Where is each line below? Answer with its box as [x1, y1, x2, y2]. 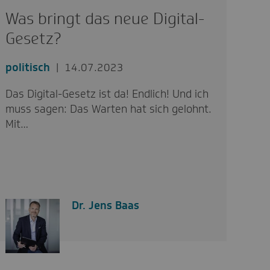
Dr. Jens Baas [72, 198, 140, 213]
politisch [5, 60, 51, 75]
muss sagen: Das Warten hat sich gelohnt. [5, 101, 212, 116]
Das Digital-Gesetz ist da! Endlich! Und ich [5, 86, 209, 101]
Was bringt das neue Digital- [5, 8, 205, 29]
